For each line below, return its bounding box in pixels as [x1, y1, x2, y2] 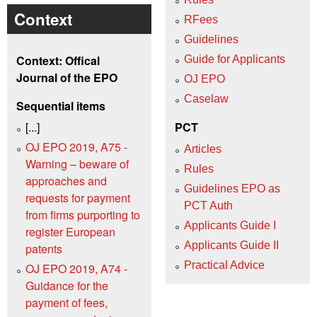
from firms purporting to [25, 207, 140, 224]
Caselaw [184, 93, 229, 105]
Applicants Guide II [184, 238, 279, 251]
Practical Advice [184, 258, 265, 271]
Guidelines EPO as [184, 182, 280, 195]
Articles [184, 142, 221, 155]
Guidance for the [25, 277, 108, 294]
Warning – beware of [25, 156, 129, 173]
